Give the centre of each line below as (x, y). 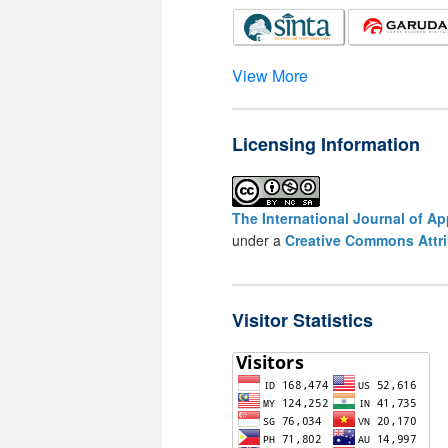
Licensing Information (326, 144)
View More (270, 76)
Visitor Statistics (302, 319)
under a (258, 240)
